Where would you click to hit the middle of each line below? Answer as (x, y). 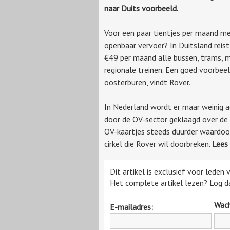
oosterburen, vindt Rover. (148, 82)
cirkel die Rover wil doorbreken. (158, 143)
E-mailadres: (131, 207)
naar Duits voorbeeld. (141, 8)
